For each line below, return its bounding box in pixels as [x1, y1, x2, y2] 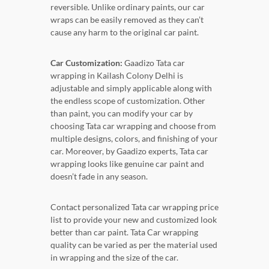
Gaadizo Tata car [122, 57, 185, 68]
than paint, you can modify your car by [50, 107, 193, 118]
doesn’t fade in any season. [50, 171, 148, 181]
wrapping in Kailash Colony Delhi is [50, 70, 183, 80]
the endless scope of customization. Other [50, 95, 205, 106]
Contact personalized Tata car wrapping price [50, 201, 219, 212]
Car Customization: [50, 57, 122, 68]
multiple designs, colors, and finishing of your [50, 133, 218, 144]
